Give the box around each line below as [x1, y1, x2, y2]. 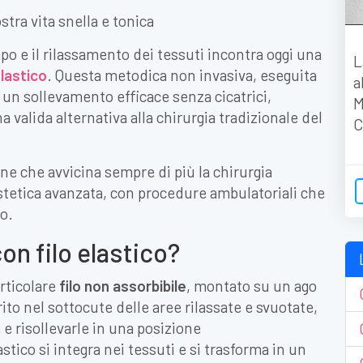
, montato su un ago [186, 275, 317, 295]
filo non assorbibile [59, 275, 186, 295]
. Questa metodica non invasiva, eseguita [47, 66, 317, 85]
